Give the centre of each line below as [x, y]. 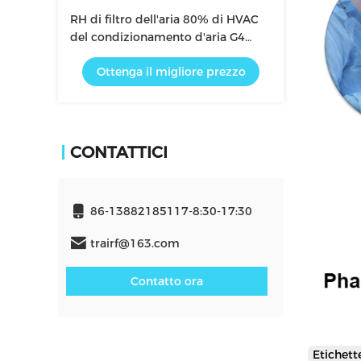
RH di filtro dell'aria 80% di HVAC [164, 19]
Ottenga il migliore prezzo [171, 72]
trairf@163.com [135, 243]
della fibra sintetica [124, 55]
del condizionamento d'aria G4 [158, 37]
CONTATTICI [119, 152]
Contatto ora [167, 281]
